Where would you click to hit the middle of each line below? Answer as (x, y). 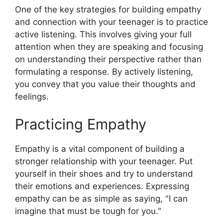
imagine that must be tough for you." (88, 211)
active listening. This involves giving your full (103, 34)
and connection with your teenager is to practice (111, 22)
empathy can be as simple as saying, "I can (101, 198)
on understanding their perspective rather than (108, 59)
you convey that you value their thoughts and (105, 84)
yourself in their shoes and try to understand (104, 173)
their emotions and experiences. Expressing (102, 186)
